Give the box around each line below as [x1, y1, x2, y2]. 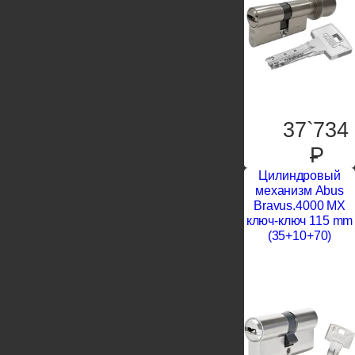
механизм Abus [255, 184, 344, 198]
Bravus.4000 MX [254, 199, 345, 213]
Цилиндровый [258, 169, 341, 183]
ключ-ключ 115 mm [246, 214, 353, 228]
